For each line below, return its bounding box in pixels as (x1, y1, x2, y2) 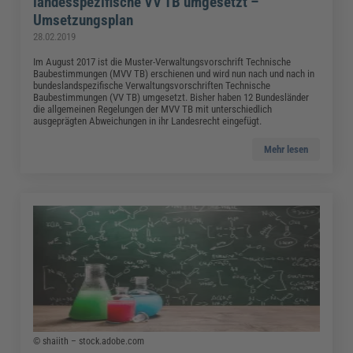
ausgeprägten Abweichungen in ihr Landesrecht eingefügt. (33, 114, 262, 127)
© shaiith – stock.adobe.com (33, 335, 145, 347)
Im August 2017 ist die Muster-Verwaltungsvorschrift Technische (33, 55, 292, 68)
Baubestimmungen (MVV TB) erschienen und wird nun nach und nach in (33, 67, 315, 80)
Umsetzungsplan (33, 10, 134, 29)
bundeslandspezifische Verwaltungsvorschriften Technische (33, 79, 271, 91)
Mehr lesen (263, 143, 308, 155)
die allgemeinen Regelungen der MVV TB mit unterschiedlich (33, 102, 273, 115)
